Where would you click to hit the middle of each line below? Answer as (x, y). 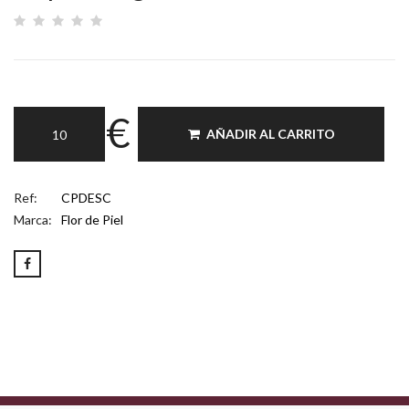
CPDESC (86, 198)
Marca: (33, 220)
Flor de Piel (92, 220)
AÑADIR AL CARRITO (270, 134)
